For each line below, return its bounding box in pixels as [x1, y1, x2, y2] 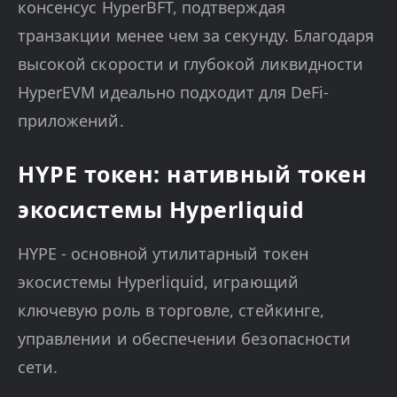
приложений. [18, 109, 124, 131]
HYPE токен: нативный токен [18, 158, 367, 189]
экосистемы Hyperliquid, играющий [18, 270, 299, 292]
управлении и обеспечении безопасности [18, 327, 351, 349]
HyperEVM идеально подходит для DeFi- [18, 81, 329, 103]
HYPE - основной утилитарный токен [18, 242, 308, 264]
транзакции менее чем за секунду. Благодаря [18, 24, 375, 46]
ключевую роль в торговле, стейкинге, [18, 299, 324, 321]
